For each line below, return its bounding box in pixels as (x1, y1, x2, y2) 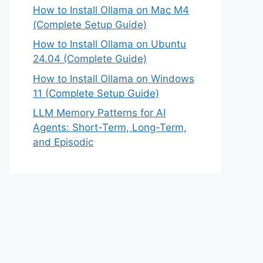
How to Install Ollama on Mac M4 (33, 4, 189, 16)
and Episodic (33, 136, 93, 148)
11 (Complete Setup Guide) (33, 87, 159, 99)
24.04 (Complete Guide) (33, 53, 147, 65)
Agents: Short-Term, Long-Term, (33, 122, 187, 133)
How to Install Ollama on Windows (33, 72, 194, 85)
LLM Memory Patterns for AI (33, 107, 166, 119)
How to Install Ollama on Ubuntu (33, 38, 186, 50)
